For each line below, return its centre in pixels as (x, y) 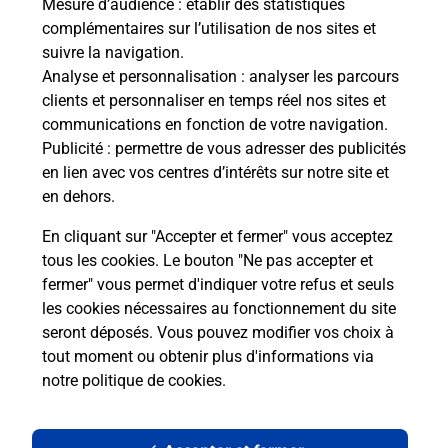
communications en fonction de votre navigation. (215, 124)
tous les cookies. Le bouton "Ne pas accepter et (207, 260)
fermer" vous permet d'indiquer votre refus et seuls (218, 284)
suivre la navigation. (113, 52)
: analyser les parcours (318, 76)
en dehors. (78, 196)
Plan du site (53, 403)
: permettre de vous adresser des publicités (254, 148)
